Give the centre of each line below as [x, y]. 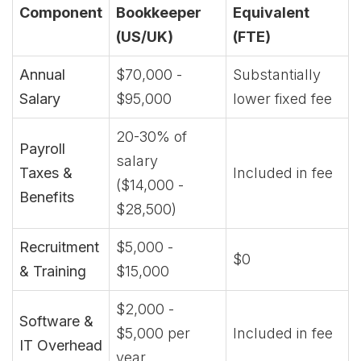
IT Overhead [61, 345]
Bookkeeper [159, 12]
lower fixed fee [282, 99]
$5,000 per [153, 333]
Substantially [277, 75]
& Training [53, 271]
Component [61, 12]
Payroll [42, 149]
